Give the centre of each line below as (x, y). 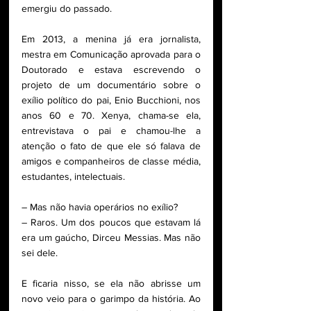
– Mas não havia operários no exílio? (101, 207)
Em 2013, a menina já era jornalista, (111, 39)
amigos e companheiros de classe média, (111, 161)
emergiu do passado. (68, 8)
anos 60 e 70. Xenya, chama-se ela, (111, 115)
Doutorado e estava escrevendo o (111, 69)
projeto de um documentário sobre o (111, 84)
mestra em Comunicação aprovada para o (111, 54)
